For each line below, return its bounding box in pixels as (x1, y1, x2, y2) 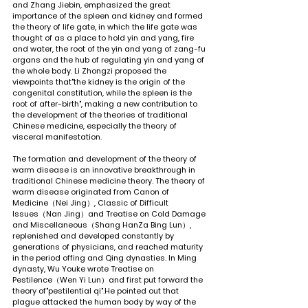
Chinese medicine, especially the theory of (12, 120, 179, 131)
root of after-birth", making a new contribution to (12, 98, 199, 109)
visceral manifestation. (12, 131, 102, 142)
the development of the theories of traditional (12, 109, 190, 120)
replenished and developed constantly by (12, 230, 176, 241)
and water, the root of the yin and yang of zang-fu (12, 43, 208, 54)
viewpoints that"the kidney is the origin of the (12, 76, 187, 87)
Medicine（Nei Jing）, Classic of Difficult (12, 197, 170, 208)
